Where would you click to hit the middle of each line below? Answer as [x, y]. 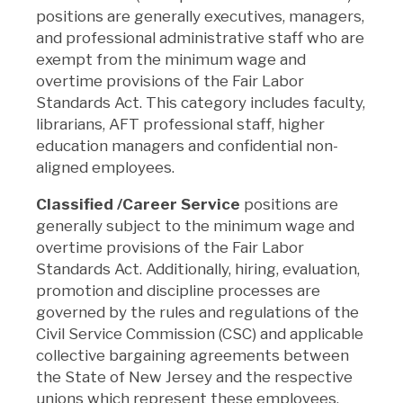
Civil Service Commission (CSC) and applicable [200, 333]
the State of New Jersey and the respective [194, 376]
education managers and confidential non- [187, 145]
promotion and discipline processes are [178, 290]
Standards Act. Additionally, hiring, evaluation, [198, 269]
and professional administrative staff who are [200, 37]
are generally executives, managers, [236, 16]
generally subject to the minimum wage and [195, 225]
